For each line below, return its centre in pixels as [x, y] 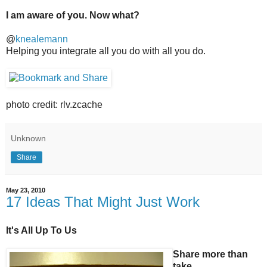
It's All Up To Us [41, 230]
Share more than [210, 254]
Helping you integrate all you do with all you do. [106, 51]
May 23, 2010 [26, 190]
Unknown [28, 138]
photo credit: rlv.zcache [54, 104]
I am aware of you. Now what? [73, 15]
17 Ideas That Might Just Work [103, 201]
